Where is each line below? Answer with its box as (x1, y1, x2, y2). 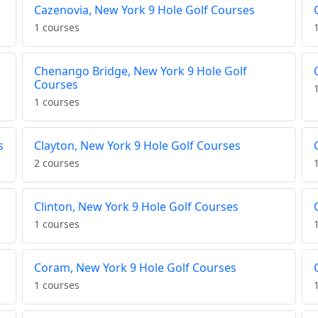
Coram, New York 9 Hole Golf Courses (33, 260, 236, 276)
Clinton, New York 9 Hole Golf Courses (33, 199, 238, 215)
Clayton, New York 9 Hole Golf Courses (33, 138, 241, 154)
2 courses (33, 156, 79, 170)
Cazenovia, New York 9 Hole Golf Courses (33, 2, 255, 18)
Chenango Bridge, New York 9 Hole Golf (33, 63, 247, 79)
